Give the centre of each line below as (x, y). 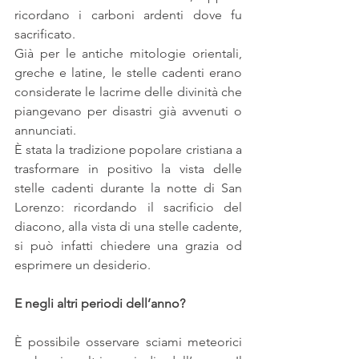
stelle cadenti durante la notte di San (128, 188)
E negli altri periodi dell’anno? (100, 304)
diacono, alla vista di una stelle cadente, (128, 227)
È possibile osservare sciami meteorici (128, 342)
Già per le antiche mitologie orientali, (128, 54)
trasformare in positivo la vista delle (128, 169)
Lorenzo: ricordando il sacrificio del (128, 208)
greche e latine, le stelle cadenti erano (128, 73)
